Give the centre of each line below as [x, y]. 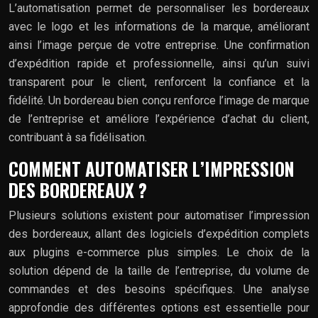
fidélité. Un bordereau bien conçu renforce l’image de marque [159, 100]
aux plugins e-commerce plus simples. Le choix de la [159, 252]
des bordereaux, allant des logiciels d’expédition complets [159, 234]
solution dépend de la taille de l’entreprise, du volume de [159, 270]
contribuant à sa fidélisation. [78, 137]
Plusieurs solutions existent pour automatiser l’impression [159, 215]
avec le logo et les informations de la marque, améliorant [159, 26]
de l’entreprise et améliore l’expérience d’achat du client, [159, 119]
